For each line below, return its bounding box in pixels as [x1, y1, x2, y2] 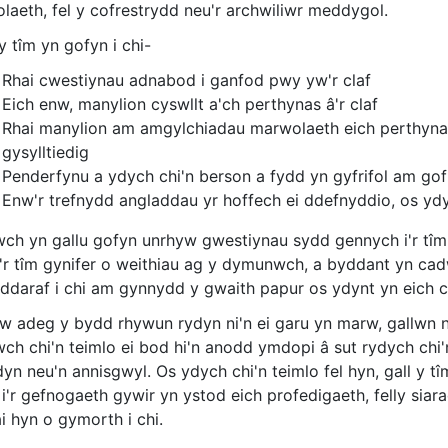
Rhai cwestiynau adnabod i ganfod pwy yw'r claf [2, 70, 371, 91]
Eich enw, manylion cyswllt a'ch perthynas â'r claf [2, 94, 378, 115]
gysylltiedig [2, 142, 89, 163]
